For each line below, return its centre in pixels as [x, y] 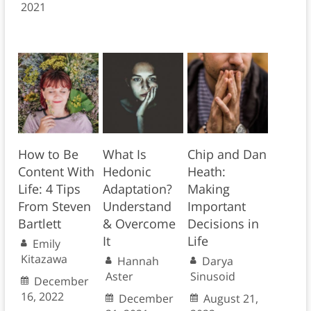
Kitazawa [44, 259]
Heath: [206, 171]
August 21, [230, 298]
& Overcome [139, 223]
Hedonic [127, 171]
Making [208, 188]
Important [216, 206]
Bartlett [39, 223]
